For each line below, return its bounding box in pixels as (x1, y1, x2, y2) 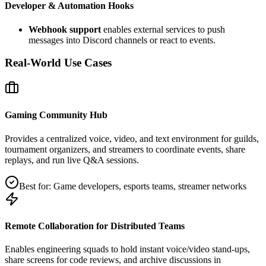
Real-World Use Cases (5, 56, 112, 69)
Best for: (19, 180, 53, 191)
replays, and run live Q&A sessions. (5, 154, 139, 165)
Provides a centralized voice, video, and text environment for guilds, (5, 133, 259, 144)
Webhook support (28, 24, 101, 34)
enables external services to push (101, 24, 225, 34)
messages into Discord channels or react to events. (28, 34, 216, 45)
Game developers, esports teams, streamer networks (53, 180, 246, 191)
